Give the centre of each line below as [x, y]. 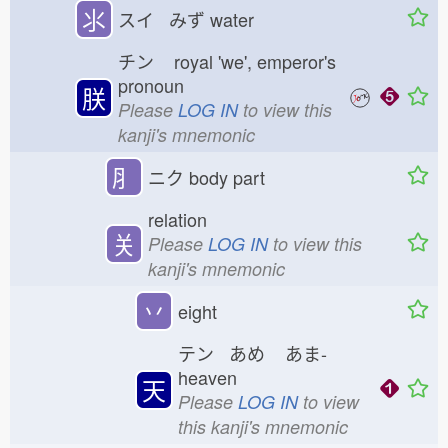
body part [232, 177]
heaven [215, 377]
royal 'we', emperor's [252, 61]
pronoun [158, 85]
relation [177, 219]
